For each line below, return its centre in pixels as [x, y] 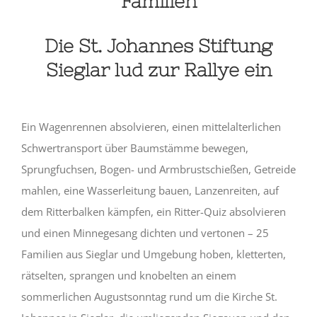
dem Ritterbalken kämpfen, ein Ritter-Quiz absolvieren [153, 211]
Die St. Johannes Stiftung [158, 45]
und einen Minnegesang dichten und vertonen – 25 [145, 232]
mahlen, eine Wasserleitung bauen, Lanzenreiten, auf [150, 190]
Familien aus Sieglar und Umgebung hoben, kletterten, [153, 254]
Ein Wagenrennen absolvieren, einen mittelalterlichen [151, 126]
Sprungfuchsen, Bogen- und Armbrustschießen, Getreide [158, 169]
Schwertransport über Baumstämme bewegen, [134, 148]
